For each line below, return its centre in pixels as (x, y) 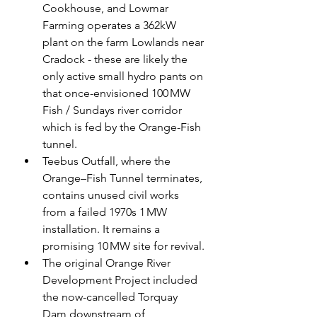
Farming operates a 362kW (111, 25)
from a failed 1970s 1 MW (106, 212)
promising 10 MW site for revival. (123, 246)
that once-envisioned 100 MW (118, 93)
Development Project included (121, 280)
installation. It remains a (103, 229)
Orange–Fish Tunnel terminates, (124, 178)
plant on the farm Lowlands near (125, 42)
